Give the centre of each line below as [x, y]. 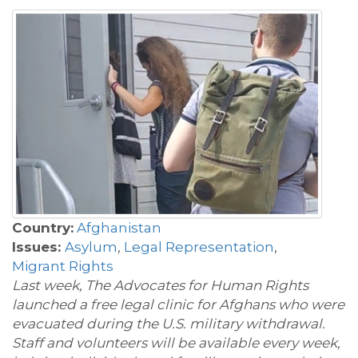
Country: [43, 228]
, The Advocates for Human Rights [194, 286]
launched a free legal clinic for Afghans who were [178, 305]
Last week [46, 286]
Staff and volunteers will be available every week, [176, 343]
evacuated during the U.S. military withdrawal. [169, 324]
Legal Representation [199, 247]
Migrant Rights [63, 267]
